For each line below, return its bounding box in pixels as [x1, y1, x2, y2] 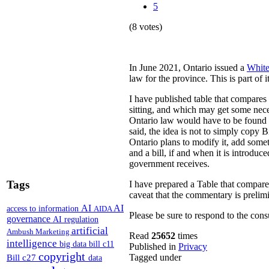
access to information [7, 203, 81, 213]
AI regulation [53, 214, 98, 224]
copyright [38, 249, 88, 263]
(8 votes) [129, 22, 162, 32]
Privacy [178, 241, 207, 252]
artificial [71, 224, 108, 237]
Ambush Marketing [7, 226, 71, 236]
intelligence [7, 237, 59, 249]
